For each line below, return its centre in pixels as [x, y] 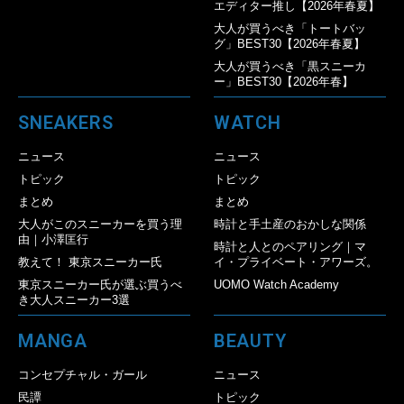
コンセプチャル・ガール [83, 374]
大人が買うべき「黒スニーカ [289, 66]
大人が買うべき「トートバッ [289, 28]
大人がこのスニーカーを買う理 [100, 224]
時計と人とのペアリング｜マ [289, 246]
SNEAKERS [66, 122]
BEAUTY [250, 340]
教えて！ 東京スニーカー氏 [90, 262]
